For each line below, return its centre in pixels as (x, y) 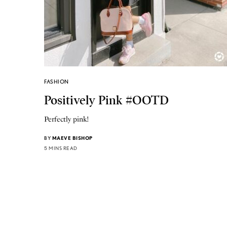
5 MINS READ (61, 148)
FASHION (56, 81)
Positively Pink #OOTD (106, 100)
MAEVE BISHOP (72, 138)
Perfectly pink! (67, 119)
